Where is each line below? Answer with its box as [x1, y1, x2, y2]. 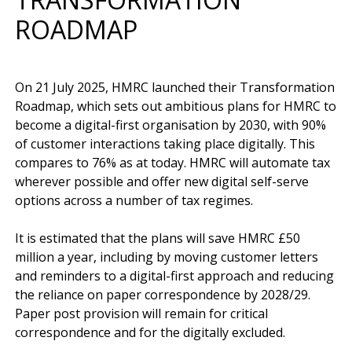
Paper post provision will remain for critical [15, 304, 268, 322]
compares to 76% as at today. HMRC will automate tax [15, 153, 330, 171]
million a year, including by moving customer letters [15, 247, 318, 266]
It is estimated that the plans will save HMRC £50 [15, 229, 300, 247]
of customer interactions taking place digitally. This [15, 134, 315, 152]
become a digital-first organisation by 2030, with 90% [15, 115, 326, 134]
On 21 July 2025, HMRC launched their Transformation [15, 78, 335, 96]
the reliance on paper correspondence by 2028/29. [15, 285, 310, 303]
